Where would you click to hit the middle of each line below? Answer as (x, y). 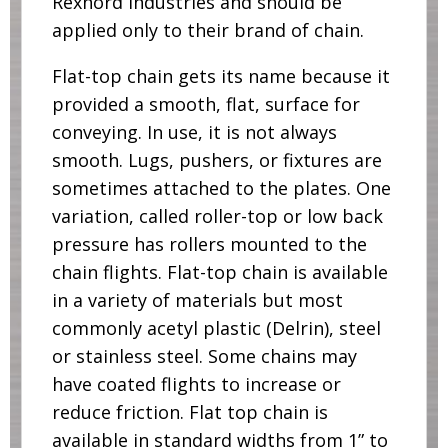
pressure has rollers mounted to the (209, 244)
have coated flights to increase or (196, 384)
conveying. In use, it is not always (194, 132)
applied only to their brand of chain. (207, 30)
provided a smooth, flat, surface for (205, 104)
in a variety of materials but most (197, 300)
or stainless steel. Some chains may (204, 356)
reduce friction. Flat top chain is (189, 412)
